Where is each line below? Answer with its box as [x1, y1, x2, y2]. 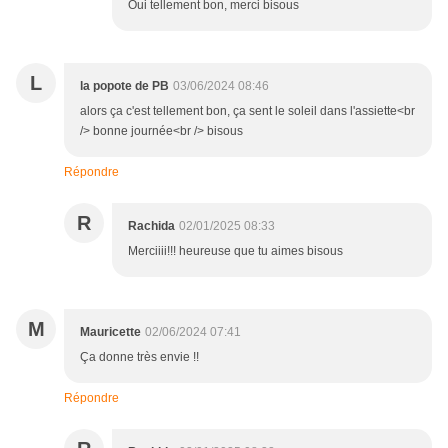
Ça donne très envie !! [80, 349, 199, 364]
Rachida [128, 218, 175, 233]
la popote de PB [80, 78, 169, 93]
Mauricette [80, 324, 141, 339]
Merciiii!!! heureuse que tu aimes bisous [128, 243, 343, 258]
